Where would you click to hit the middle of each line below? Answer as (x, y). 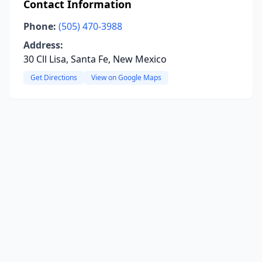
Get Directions (54, 77)
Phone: (40, 26)
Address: (43, 45)
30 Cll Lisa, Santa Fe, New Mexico (95, 59)
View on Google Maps (126, 77)
